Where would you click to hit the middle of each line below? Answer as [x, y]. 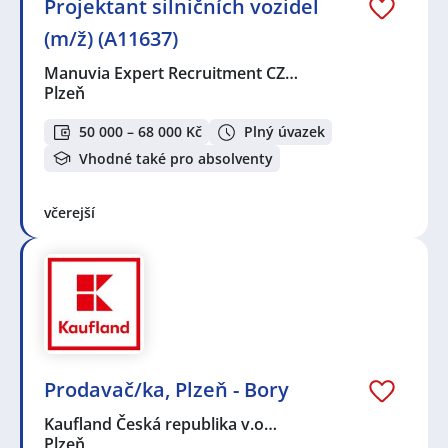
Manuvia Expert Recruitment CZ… [172, 72]
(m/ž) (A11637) [111, 38]
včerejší [69, 212]
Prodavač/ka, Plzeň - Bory [166, 389]
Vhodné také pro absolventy [176, 158]
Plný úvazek [284, 132]
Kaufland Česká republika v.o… [161, 423]
